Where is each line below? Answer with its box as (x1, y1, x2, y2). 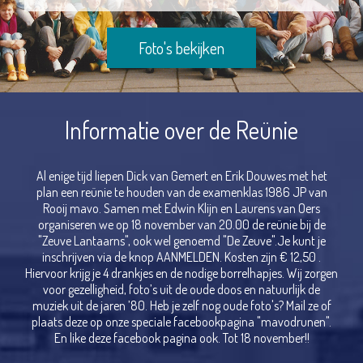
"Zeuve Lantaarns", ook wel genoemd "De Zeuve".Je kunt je (37, 233, 326, 249)
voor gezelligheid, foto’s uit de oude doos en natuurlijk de (43, 281, 320, 297)
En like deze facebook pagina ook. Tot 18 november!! (53, 330, 310, 346)
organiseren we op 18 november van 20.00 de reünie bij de (37, 216, 326, 233)
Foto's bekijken (139, 37, 224, 58)
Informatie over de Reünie (65, 114, 298, 145)
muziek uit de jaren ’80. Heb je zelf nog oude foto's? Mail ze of (32, 297, 331, 314)
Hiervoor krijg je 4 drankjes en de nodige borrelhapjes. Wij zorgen (25, 265, 338, 281)
